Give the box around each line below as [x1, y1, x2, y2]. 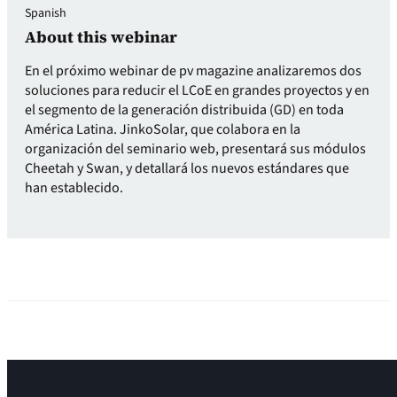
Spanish [25, 4, 66, 22]
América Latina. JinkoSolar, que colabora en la [25, 120, 300, 139]
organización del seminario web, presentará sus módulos [25, 139, 366, 159]
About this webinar [25, 26, 177, 48]
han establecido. [25, 178, 123, 198]
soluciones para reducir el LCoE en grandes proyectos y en [25, 81, 370, 100]
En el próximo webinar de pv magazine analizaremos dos [25, 61, 362, 81]
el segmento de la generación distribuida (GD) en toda [25, 100, 344, 120]
